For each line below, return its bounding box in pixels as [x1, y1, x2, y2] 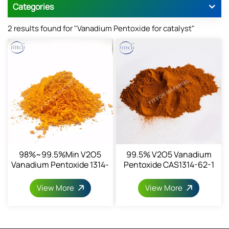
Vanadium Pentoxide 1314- [11, 158, 109, 170]
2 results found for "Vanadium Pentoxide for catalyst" [8, 22, 195, 34]
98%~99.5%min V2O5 [19, 148, 102, 160]
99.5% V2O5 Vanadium [126, 148, 212, 160]
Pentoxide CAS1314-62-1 [123, 158, 214, 170]
